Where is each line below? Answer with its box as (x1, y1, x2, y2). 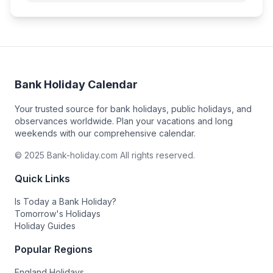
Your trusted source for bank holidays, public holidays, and (15, 104, 252, 114)
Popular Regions (15, 243, 93, 255)
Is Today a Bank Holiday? (15, 196, 116, 207)
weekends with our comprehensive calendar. (15, 128, 196, 138)
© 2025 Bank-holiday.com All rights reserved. (15, 150, 195, 160)
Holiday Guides (15, 221, 76, 231)
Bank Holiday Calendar (15, 78, 138, 91)
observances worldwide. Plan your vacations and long (15, 116, 233, 126)
